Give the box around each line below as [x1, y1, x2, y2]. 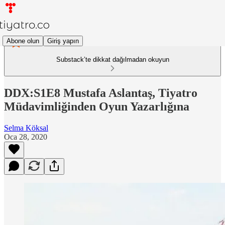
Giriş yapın [47, 37, 79, 45]
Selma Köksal [4, 123, 48, 132]
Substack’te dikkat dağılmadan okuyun [56, 56, 169, 63]
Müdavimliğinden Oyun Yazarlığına [4, 99, 189, 113]
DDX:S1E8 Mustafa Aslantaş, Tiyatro [4, 86, 197, 99]
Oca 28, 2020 [4, 132, 47, 141]
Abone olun [7, 37, 39, 45]
